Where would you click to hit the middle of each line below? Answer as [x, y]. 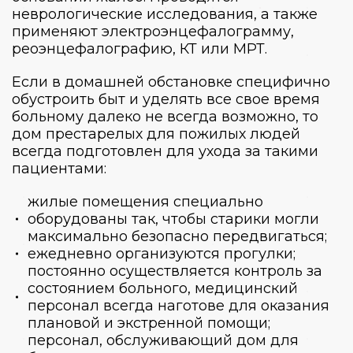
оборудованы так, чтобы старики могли [173, 219]
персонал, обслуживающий [132, 340]
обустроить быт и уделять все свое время [166, 99]
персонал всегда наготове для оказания [178, 305]
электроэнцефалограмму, [198, 31]
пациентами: [59, 168]
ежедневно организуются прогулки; [162, 253]
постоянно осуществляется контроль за [175, 271]
